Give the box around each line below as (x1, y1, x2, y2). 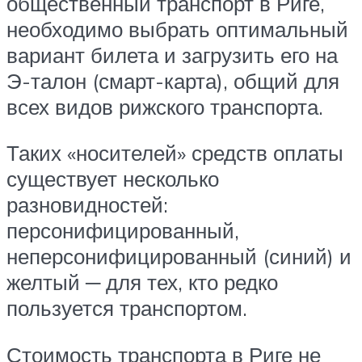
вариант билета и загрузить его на (6, 41, 338, 68)
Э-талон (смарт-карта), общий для (6, 67, 339, 94)
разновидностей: (6, 192, 168, 218)
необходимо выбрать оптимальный (6, 15, 348, 42)
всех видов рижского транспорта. (6, 93, 323, 120)
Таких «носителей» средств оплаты (6, 140, 343, 166)
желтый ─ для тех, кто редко (6, 269, 278, 296)
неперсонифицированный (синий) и (6, 243, 351, 270)
